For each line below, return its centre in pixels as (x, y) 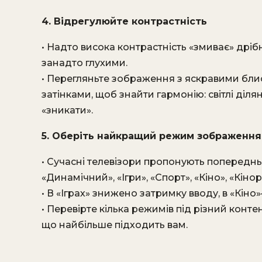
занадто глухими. (85, 63)
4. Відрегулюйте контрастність (124, 21)
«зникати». (67, 110)
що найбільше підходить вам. (115, 225)
